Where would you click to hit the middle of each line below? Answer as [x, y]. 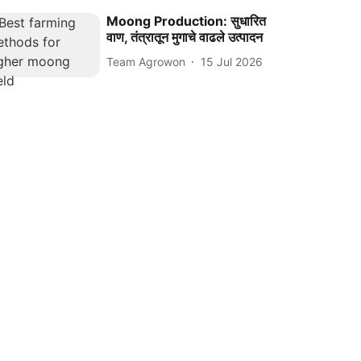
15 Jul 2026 [232, 61]
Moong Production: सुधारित [187, 21]
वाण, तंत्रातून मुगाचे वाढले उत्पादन [185, 37]
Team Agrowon [146, 61]
